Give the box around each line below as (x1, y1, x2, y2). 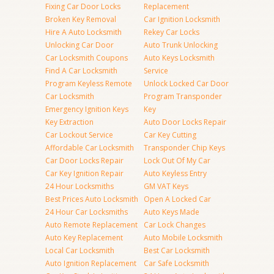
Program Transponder (144, 91, 222, 102)
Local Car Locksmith (45, 245, 114, 256)
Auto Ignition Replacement (45, 258, 136, 268)
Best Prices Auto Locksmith (45, 194, 138, 204)
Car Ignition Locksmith (144, 14, 220, 24)
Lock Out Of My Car (144, 155, 210, 166)
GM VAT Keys (144, 181, 188, 191)
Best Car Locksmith (144, 245, 210, 256)
